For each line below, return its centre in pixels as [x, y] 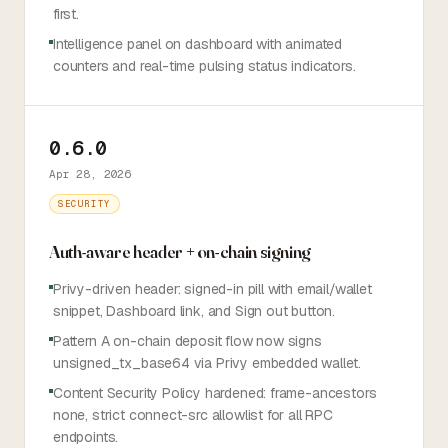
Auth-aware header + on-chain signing [180, 251]
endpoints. [86, 437]
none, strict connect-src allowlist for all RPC [193, 415]
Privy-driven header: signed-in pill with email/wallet [212, 289]
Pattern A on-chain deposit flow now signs [187, 341]
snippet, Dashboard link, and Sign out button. [194, 311]
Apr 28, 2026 [90, 174]
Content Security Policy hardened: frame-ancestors [215, 393]
